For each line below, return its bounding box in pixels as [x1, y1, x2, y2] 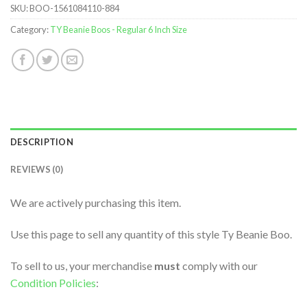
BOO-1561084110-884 [29, 3, 119, 14]
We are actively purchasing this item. [10, 196, 181, 210]
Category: [10, 24, 50, 36]
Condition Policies [10, 275, 96, 289]
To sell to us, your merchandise [10, 258, 154, 272]
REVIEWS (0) [10, 164, 63, 175]
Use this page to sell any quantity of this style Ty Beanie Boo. [10, 227, 292, 241]
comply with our [180, 258, 258, 272]
